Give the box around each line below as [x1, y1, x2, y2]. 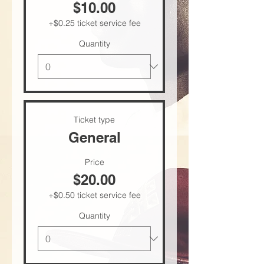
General [68, 129, 121, 146]
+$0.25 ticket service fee [48, 18, 141, 28]
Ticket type [74, 114, 115, 125]
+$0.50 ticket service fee [48, 190, 141, 200]
